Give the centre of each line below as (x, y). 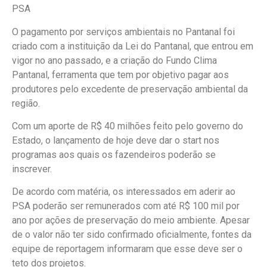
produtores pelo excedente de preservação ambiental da (130, 89)
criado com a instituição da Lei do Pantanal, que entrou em (133, 46)
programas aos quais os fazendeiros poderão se (114, 155)
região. (26, 103)
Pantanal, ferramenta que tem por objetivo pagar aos (120, 74)
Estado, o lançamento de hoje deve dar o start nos (116, 141)
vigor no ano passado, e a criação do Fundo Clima (114, 60)
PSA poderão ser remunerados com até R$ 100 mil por (126, 206)
